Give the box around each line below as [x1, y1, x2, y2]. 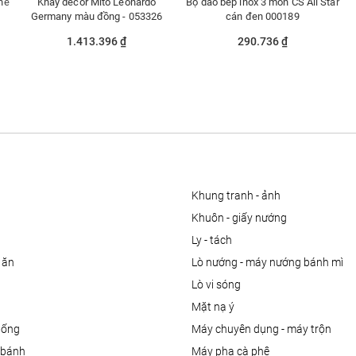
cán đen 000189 [226, 10, 300, 23]
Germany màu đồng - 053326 [30, 10, 163, 23]
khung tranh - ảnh [198, 189, 281, 203]
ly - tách [195, 234, 232, 247]
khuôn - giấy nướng [198, 211, 287, 225]
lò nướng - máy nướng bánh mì [196, 256, 343, 269]
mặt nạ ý [200, 300, 234, 314]
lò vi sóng [196, 278, 241, 292]
